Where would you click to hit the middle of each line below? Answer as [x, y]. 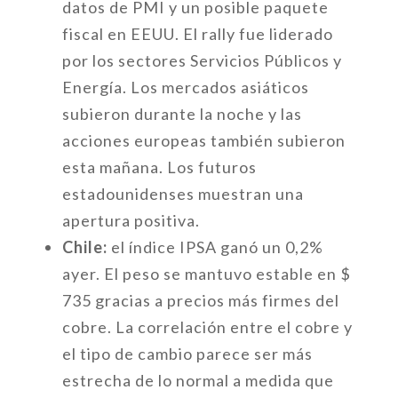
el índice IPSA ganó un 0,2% [215, 247]
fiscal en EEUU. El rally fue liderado [197, 34]
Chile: [84, 247]
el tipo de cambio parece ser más [187, 354]
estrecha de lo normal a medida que [198, 380]
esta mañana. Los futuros [159, 167]
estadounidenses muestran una [183, 194]
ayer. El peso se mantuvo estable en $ [206, 274]
